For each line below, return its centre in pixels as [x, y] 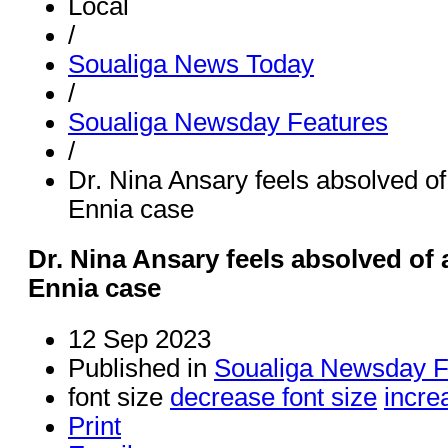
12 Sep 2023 [139, 338]
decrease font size [273, 396]
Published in [137, 367]
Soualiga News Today [191, 64]
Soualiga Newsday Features [228, 122]
